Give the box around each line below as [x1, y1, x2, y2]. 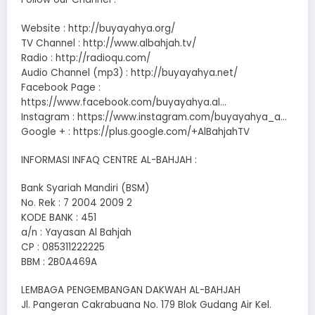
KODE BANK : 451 [21, 210, 96, 224]
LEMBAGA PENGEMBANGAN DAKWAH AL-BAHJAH [21, 283, 240, 297]
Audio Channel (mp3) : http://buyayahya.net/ [21, 65, 238, 79]
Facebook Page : [21, 80, 101, 94]
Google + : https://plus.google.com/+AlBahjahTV [21, 124, 250, 139]
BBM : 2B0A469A [21, 255, 97, 269]
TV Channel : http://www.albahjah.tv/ [21, 36, 196, 50]
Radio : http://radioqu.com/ [21, 51, 150, 65]
